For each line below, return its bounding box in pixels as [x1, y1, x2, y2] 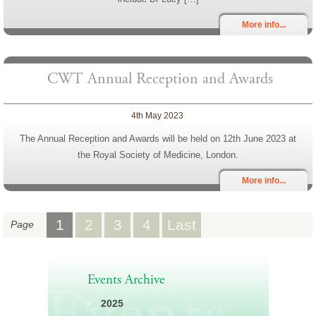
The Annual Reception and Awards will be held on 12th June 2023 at [20, 133, 296, 144]
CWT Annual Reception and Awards [47, 68, 273, 89]
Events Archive [87, 271, 166, 288]
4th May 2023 [130, 110, 186, 121]
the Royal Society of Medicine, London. [78, 149, 238, 160]
